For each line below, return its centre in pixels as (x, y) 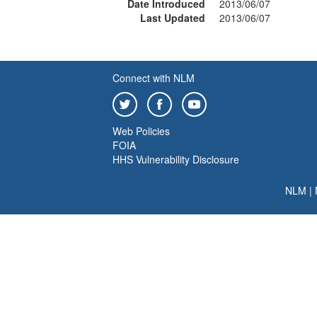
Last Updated (173, 18)
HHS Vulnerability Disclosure (176, 159)
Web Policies (141, 131)
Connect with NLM (154, 78)
